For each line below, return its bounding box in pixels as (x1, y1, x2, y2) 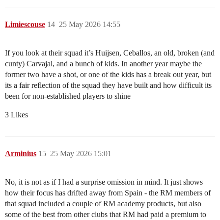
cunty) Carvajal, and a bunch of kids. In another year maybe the (5, 59, 202, 68)
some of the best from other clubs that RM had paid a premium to (5, 210, 206, 219)
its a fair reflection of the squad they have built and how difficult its (5, 81, 212, 90)
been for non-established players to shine (5, 92, 131, 101)
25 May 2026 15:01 (50, 149, 111, 158)
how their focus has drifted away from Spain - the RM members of (5, 189, 211, 197)
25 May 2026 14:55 (59, 20, 120, 29)
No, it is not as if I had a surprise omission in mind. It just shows (5, 178, 203, 187)
